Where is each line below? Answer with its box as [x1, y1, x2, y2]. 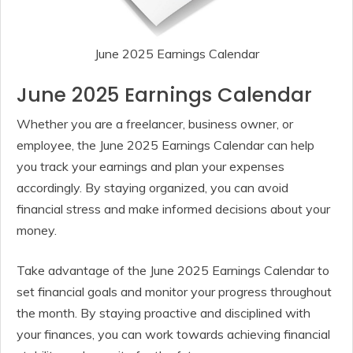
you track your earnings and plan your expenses [17, 158, 284, 174]
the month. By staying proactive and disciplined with [17, 304, 310, 321]
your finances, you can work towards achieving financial [17, 325, 330, 342]
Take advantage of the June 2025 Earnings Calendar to [17, 262, 329, 278]
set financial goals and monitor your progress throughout [17, 283, 332, 299]
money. [17, 221, 57, 238]
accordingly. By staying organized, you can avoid [17, 179, 288, 195]
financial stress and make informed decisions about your [17, 200, 330, 217]
